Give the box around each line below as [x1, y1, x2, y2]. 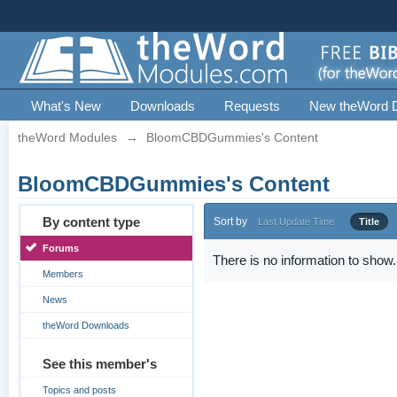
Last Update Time [258, 216, 335, 227]
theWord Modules [18, 130, 118, 144]
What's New [31, 98, 102, 113]
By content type [43, 214, 141, 230]
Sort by [214, 215, 248, 228]
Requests [224, 98, 281, 113]
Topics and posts [43, 385, 117, 395]
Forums [43, 243, 80, 253]
